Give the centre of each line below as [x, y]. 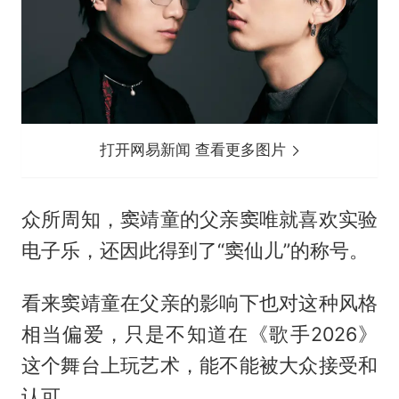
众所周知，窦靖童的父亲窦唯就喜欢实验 [199, 220]
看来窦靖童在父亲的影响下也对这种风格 [199, 302]
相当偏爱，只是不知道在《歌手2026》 [199, 334]
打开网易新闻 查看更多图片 [195, 150]
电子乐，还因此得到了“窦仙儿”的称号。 [195, 251]
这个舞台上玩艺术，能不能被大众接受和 [199, 365]
